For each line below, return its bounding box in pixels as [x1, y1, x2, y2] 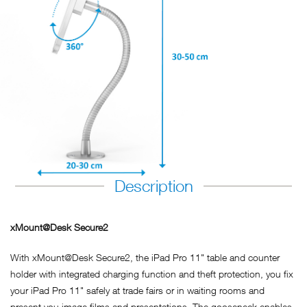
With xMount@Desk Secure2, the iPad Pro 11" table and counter [10, 251, 280, 263]
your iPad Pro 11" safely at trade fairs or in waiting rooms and [10, 284, 265, 296]
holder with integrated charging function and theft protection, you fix [10, 267, 293, 280]
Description [114, 175, 193, 195]
